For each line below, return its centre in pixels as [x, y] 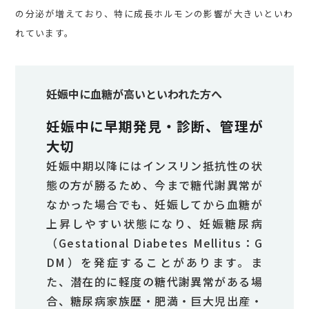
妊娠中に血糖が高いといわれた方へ [134, 94]
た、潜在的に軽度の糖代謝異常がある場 [154, 282]
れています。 [45, 32]
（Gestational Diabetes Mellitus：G [154, 243]
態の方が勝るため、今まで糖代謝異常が [154, 185]
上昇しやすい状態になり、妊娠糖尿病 [154, 224]
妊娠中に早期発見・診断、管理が [154, 126]
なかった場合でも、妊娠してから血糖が [154, 205]
